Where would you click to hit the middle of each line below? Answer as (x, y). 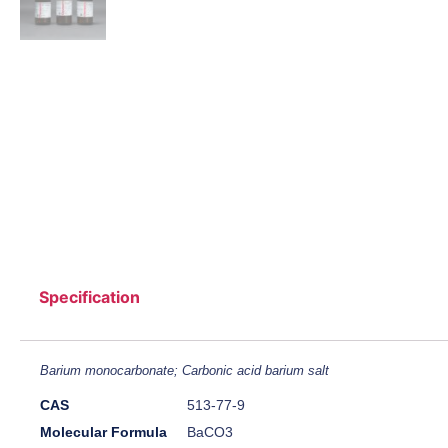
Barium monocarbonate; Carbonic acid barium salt (184, 371)
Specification (90, 297)
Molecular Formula (103, 432)
